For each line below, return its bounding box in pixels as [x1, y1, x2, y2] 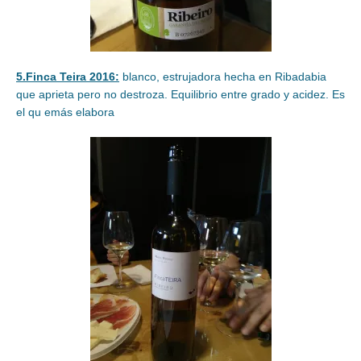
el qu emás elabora [16, 106, 114, 119]
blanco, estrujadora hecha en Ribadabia [119, 70, 326, 84]
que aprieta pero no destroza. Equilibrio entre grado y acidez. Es [16, 88, 345, 102]
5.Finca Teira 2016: [16, 70, 119, 84]
